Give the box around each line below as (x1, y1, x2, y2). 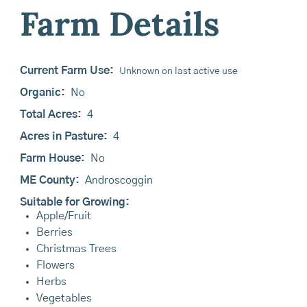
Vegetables (36, 293, 92, 304)
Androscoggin (84, 175, 153, 186)
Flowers (36, 260, 75, 271)
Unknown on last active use (119, 66, 238, 76)
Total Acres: (19, 109, 82, 120)
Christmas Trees (36, 243, 116, 254)
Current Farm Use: (19, 65, 114, 76)
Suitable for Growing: (19, 197, 130, 208)
